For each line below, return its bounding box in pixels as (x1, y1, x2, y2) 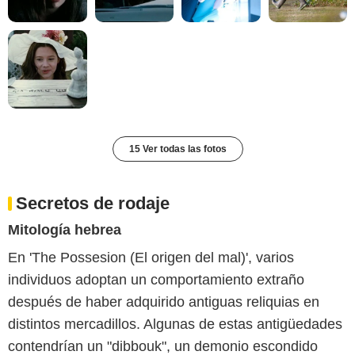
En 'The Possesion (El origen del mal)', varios (8, 250, 294, 266)
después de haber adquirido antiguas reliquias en (8, 294, 319, 311)
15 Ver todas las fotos (128, 143, 227, 155)
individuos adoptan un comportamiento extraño (8, 272, 304, 288)
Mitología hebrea (8, 222, 121, 239)
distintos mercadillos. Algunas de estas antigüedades (8, 316, 342, 333)
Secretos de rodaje (16, 193, 170, 214)
